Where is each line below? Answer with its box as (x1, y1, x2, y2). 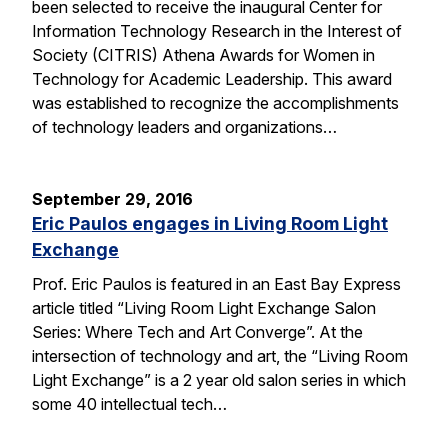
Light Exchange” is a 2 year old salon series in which (32, 369, 406, 390)
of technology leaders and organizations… (32, 116, 337, 137)
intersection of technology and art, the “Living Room (32, 345, 408, 366)
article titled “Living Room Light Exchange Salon (32, 297, 376, 318)
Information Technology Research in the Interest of (32, 20, 402, 41)
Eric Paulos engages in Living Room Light (32, 212, 388, 234)
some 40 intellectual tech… (32, 393, 227, 414)
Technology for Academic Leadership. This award (32, 68, 392, 89)
